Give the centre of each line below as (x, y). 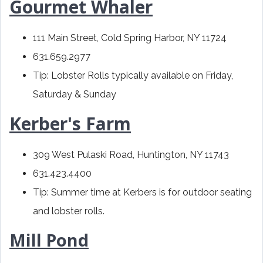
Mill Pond (49, 240)
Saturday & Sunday (76, 95)
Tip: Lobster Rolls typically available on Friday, (133, 76)
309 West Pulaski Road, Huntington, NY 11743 (131, 155)
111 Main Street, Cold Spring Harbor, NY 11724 (130, 38)
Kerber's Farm (70, 124)
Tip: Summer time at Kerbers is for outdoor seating (142, 193)
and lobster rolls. (69, 211)
